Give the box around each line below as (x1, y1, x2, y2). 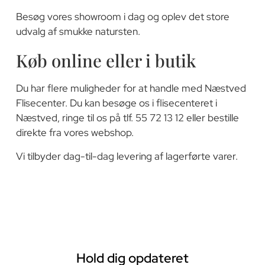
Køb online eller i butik (15, 49, 196, 72)
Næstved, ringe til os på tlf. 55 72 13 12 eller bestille (15, 111, 239, 125)
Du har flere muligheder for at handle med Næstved (15, 82, 246, 95)
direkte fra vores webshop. (15, 126, 134, 140)
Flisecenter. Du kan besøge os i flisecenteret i (15, 96, 217, 110)
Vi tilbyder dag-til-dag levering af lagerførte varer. (15, 149, 238, 163)
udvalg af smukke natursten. (15, 24, 140, 38)
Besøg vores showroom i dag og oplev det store (15, 9, 230, 23)
